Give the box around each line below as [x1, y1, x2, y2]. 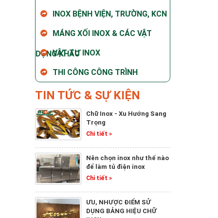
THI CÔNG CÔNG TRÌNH [53, 67, 138, 77]
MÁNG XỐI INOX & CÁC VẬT [53, 28, 152, 38]
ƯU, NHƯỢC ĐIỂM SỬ [86, 198, 151, 206]
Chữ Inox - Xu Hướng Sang [86, 109, 166, 118]
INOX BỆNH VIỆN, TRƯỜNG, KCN [53, 9, 167, 18]
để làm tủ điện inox [86, 163, 145, 171]
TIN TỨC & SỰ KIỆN [35, 88, 140, 102]
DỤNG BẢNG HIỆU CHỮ [86, 207, 157, 215]
